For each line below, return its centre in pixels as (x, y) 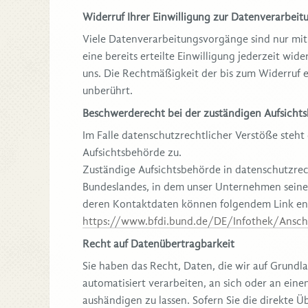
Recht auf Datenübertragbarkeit (158, 244)
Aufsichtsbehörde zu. (132, 153)
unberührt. (108, 91)
